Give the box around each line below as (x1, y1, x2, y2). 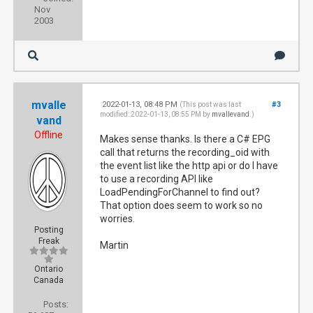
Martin (100, 240, 129, 251)
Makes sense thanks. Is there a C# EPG (100, 133, 271, 145)
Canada (34, 275, 64, 285)
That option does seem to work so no (100, 200, 263, 211)
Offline (34, 129, 64, 140)
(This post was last (180, 101, 242, 108)
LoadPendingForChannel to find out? (100, 187, 261, 198)
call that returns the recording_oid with (100, 147, 270, 158)
